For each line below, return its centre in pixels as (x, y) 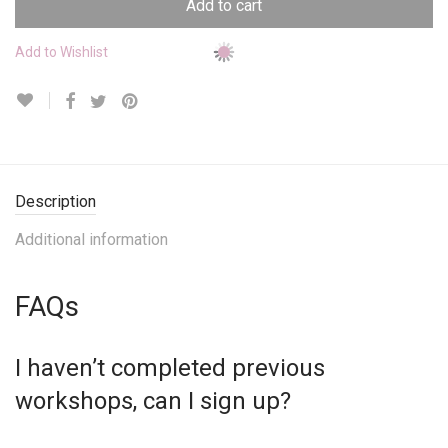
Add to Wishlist (61, 52)
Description (55, 201)
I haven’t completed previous (170, 368)
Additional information (91, 239)
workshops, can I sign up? (153, 401)
